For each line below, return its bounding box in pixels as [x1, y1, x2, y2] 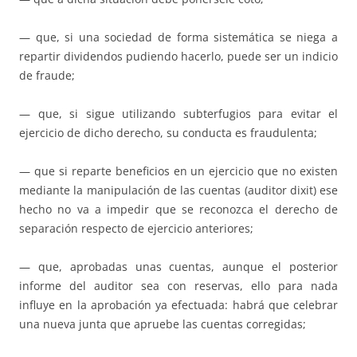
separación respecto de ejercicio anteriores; [19, 221, 253, 237]
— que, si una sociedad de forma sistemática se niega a [19, 29, 338, 45]
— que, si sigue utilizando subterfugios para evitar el [19, 106, 338, 122]
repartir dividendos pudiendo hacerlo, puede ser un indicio [19, 49, 338, 65]
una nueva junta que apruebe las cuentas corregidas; [19, 316, 306, 332]
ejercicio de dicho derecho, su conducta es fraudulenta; [19, 125, 317, 141]
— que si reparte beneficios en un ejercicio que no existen [19, 163, 338, 179]
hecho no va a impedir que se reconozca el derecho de [19, 202, 338, 218]
